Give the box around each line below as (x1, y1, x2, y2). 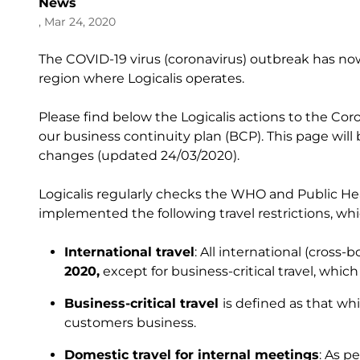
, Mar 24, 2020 (39, 14, 116, 29)
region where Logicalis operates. (39, 71, 251, 86)
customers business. (64, 315, 196, 330)
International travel (64, 244, 194, 260)
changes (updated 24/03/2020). (39, 148, 249, 163)
